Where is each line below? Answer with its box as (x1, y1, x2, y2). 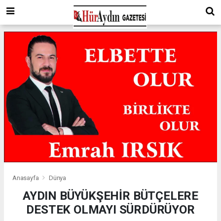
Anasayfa (12, 174, 40, 182)
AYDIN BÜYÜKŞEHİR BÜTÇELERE (22, 189, 198, 203)
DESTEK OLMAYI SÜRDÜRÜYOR (26, 203, 195, 217)
